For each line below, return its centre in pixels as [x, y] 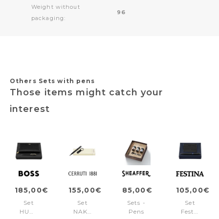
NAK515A [88, 211]
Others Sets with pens [53, 81]
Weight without [56, 7]
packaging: [49, 18]
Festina [193, 211]
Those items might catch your [87, 92]
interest [30, 109]
